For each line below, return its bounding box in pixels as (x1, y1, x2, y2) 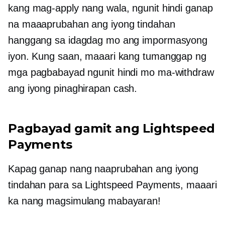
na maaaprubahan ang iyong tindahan (8, 19, 175, 30)
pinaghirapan (54, 83, 110, 94)
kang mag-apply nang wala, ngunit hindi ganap (8, 3, 213, 14)
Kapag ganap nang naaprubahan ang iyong (8, 163, 199, 175)
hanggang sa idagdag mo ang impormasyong (8, 35, 208, 46)
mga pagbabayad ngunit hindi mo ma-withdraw (8, 67, 214, 78)
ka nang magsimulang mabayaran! (8, 195, 161, 207)
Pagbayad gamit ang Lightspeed (8, 121, 215, 136)
